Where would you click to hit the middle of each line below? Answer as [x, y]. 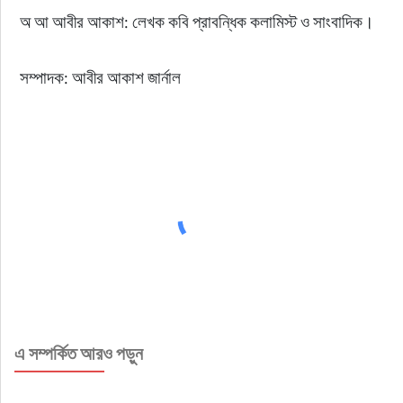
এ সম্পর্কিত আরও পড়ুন [78, 354]
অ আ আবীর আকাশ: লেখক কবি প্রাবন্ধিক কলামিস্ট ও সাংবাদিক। [197, 22]
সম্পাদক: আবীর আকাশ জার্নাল [100, 77]
